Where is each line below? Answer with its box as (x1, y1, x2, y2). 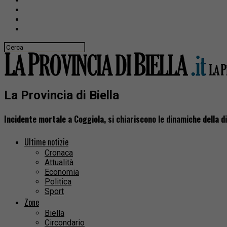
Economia (45, 167, 79, 177)
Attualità (45, 158, 73, 168)
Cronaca (45, 148, 73, 158)
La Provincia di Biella (4, 88, 119, 102)
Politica (45, 177, 71, 187)
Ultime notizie (24, 136, 68, 148)
